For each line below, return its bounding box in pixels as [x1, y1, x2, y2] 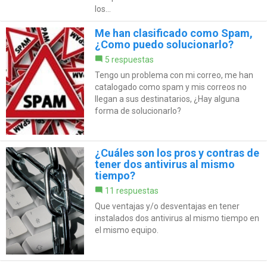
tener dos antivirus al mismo [94, 157, 235, 170]
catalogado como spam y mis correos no [94, 82, 247, 92]
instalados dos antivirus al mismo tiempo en [94, 213, 259, 223]
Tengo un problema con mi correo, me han [94, 70, 253, 80]
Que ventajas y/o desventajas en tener [94, 201, 240, 211]
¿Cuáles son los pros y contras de [94, 146, 259, 159]
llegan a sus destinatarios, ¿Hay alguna [94, 94, 240, 104]
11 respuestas [104, 185, 159, 195]
